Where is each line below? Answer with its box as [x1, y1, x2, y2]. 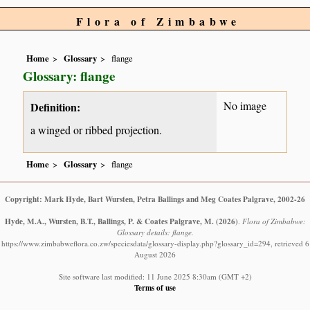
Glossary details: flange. [116, 226, 194, 237]
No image [224, 98, 267, 113]
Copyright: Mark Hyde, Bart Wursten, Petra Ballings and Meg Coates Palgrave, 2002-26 [5, 192, 305, 205]
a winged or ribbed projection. [30, 122, 163, 138]
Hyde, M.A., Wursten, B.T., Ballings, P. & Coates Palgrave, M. [4, 215, 214, 227]
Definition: [30, 98, 81, 115]
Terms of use [134, 281, 176, 293]
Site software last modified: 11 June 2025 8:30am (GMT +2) [58, 271, 252, 282]
